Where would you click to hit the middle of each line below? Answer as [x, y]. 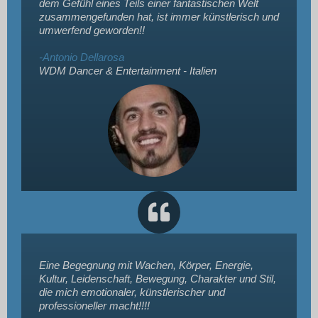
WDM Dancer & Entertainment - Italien [128, 70]
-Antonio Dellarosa [82, 57]
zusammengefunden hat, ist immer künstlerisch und [159, 16]
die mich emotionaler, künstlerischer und [132, 292]
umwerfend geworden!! [92, 30]
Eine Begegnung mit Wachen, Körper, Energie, [146, 265]
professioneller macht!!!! [94, 305]
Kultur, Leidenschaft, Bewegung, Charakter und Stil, [158, 278]
